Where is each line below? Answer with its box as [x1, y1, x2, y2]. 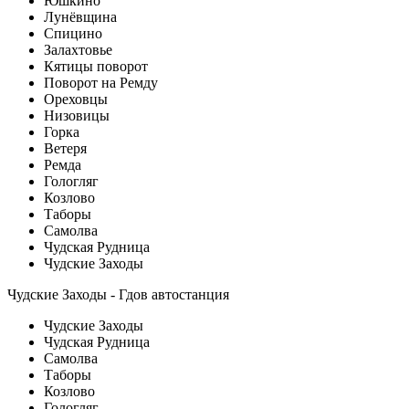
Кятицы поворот [44, 58, 148, 74]
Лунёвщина [44, 8, 117, 25]
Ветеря [44, 140, 87, 156]
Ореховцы [44, 90, 108, 107]
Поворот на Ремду [44, 74, 158, 90]
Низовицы [44, 107, 110, 123]
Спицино [44, 25, 102, 41]
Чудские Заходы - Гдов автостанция [7, 286, 229, 302]
